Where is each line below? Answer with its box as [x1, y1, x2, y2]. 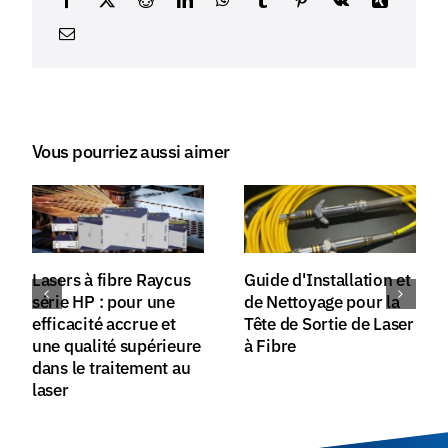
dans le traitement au [31, 357, 191, 379]
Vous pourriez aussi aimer [31, 139, 230, 163]
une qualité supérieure [31, 335, 201, 357]
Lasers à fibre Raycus [31, 269, 191, 291]
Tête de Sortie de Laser [243, 313, 414, 335]
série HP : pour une [31, 291, 175, 313]
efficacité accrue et [31, 313, 176, 335]
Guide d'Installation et [243, 269, 411, 291]
